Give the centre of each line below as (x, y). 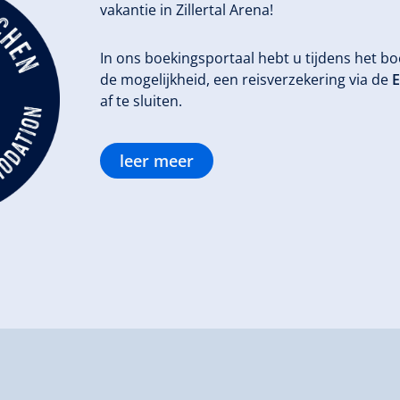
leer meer (157, 161)
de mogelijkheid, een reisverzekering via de (246, 79)
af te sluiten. (142, 101)
